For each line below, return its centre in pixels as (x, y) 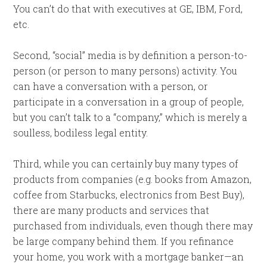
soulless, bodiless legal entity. (81, 133)
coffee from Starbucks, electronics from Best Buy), (129, 195)
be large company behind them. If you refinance (124, 241)
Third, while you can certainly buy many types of (126, 164)
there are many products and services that (111, 210)
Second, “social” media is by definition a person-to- (131, 55)
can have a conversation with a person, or (111, 86)
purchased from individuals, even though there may (133, 226)
